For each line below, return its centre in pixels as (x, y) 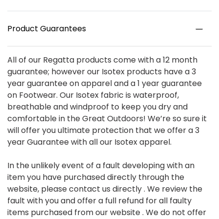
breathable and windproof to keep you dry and (98, 107)
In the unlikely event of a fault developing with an (101, 166)
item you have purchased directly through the (96, 177)
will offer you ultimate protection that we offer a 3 (103, 131)
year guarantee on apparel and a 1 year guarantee (105, 84)
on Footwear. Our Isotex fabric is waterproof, (93, 95)
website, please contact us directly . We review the (105, 189)
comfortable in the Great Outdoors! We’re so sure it (107, 119)
